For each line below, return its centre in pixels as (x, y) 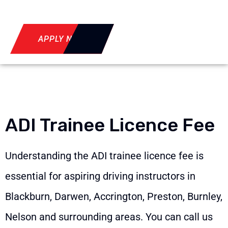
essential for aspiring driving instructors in (100, 176)
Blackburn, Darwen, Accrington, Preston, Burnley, (114, 196)
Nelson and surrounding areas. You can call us (109, 217)
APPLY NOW (62, 39)
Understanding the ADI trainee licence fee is (104, 155)
